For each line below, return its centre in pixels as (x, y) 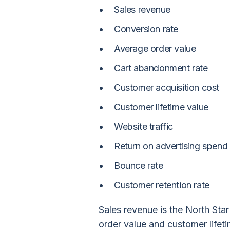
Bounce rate (139, 166)
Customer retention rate (162, 185)
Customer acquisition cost (167, 88)
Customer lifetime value (161, 107)
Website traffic (143, 127)
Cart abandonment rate (161, 68)
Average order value (155, 49)
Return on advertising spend (171, 146)
